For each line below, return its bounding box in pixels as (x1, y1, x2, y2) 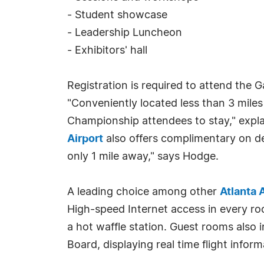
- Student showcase (67, 10, 167, 21)
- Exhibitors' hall (67, 45, 147, 56)
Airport (67, 134, 103, 144)
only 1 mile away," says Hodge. (67, 151, 219, 162)
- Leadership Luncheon (67, 28, 182, 38)
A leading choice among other (67, 187, 220, 197)
